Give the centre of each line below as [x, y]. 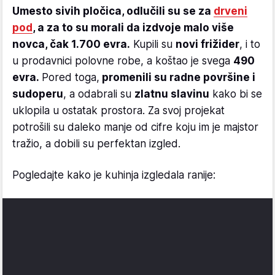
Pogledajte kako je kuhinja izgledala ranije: [114, 175]
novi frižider [207, 44]
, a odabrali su [99, 94]
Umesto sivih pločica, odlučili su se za [113, 11]
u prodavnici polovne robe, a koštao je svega [123, 60]
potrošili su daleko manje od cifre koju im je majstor [135, 127]
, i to [250, 44]
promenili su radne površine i [177, 77]
